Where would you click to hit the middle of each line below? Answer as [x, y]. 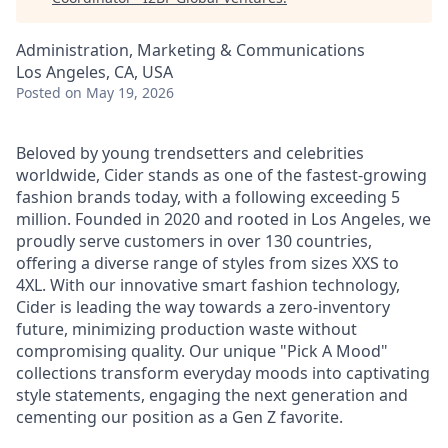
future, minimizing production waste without [186, 329]
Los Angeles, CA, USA [94, 72]
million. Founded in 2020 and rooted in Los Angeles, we [223, 219]
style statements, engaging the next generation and [212, 395]
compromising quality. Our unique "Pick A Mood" [202, 351]
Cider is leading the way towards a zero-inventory [203, 307]
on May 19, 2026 [119, 92]
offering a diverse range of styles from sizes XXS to [207, 263]
